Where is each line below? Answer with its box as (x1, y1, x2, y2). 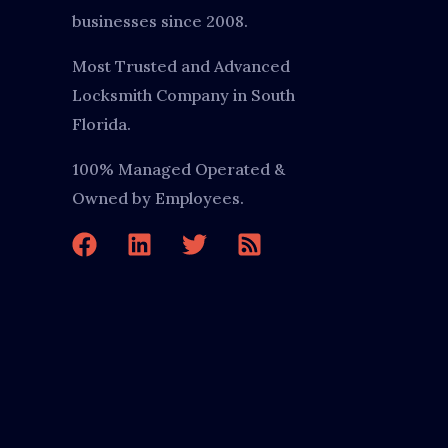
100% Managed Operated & (72, 158, 285, 179)
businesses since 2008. (72, 10, 248, 31)
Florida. (72, 113, 131, 134)
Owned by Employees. (72, 187, 244, 208)
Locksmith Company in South (72, 84, 295, 105)
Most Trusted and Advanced (72, 55, 290, 76)
